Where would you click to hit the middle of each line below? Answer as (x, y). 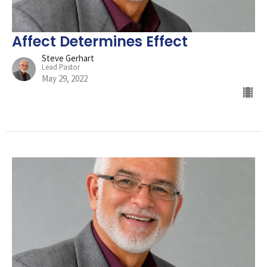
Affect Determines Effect (100, 41)
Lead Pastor (61, 67)
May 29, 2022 (65, 78)
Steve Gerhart (68, 58)
